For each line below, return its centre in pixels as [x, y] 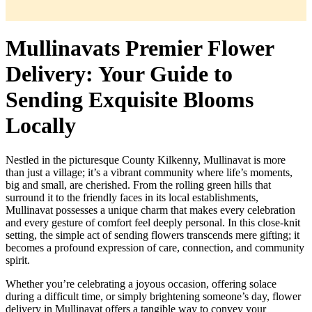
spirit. [18, 260]
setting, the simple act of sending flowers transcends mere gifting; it [153, 235]
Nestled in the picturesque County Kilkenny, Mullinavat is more [146, 159]
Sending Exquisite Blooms [130, 100]
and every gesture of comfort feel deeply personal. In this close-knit [153, 222]
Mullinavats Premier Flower [140, 48]
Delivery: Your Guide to [119, 74]
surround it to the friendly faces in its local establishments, [132, 197]
